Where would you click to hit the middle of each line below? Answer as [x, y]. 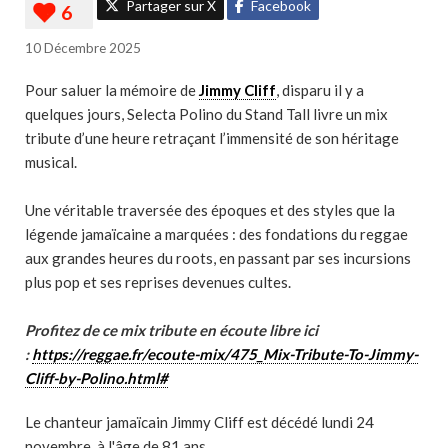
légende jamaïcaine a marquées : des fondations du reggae [216, 234]
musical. [51, 162]
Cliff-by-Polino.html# [96, 378]
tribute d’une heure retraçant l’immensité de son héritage [212, 138]
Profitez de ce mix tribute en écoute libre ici [171, 330]
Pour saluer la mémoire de [112, 90]
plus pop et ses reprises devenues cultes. [158, 282]
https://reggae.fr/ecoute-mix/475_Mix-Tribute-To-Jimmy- [225, 354]
